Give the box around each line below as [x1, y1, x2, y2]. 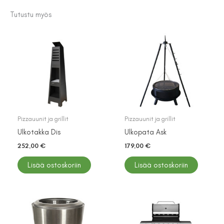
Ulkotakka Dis [17, 127, 60, 137]
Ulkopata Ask [124, 127, 166, 137]
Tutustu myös [10, 9, 51, 19]
